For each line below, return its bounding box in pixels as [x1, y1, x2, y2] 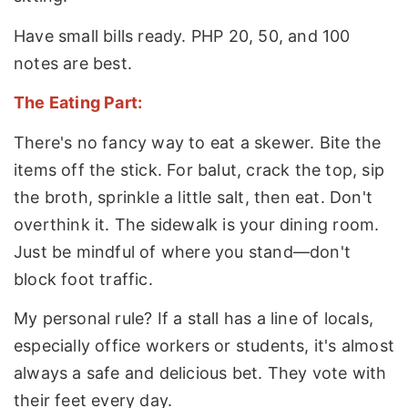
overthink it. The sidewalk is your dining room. [14, 214, 380, 234]
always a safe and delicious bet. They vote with [14, 363, 387, 383]
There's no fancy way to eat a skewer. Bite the [14, 132, 382, 152]
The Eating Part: [14, 93, 143, 113]
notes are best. [14, 53, 132, 73]
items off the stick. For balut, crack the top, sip [14, 159, 385, 179]
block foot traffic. [14, 269, 153, 289]
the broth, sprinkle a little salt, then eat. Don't [14, 187, 373, 207]
